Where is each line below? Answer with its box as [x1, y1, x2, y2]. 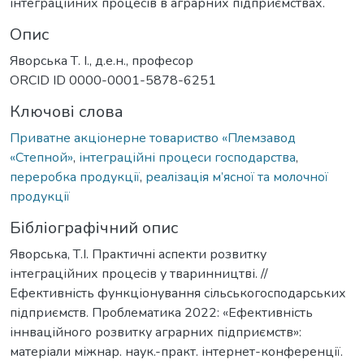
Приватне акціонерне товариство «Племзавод [10, 128, 296, 147]
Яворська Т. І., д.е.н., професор [10, 51, 193, 70]
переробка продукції [10, 167, 140, 186]
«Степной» [10, 148, 73, 167]
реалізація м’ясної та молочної [145, 167, 328, 186]
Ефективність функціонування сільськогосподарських [10, 284, 346, 302]
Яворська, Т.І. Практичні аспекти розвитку [10, 245, 266, 263]
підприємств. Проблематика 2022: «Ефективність [10, 303, 313, 322]
